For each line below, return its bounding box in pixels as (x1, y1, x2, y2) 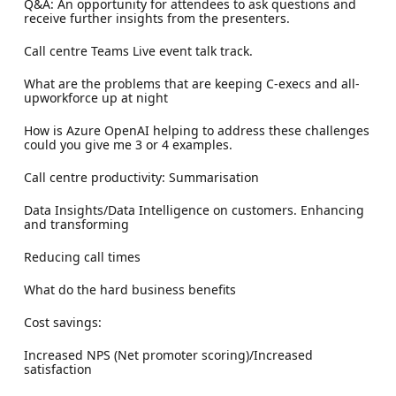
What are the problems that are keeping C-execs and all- (23, 74, 360, 92)
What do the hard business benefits (23, 280, 236, 298)
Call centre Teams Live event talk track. (23, 42, 253, 59)
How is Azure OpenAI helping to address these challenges (23, 121, 369, 139)
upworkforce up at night (23, 88, 168, 106)
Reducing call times (23, 247, 141, 265)
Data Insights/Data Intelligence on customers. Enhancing (23, 201, 364, 218)
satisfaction (23, 360, 92, 377)
